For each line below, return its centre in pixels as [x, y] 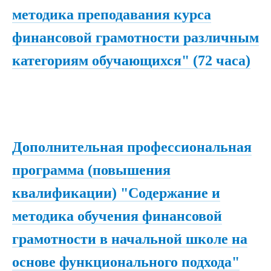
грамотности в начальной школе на [130, 239]
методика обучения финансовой [117, 216]
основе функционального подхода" [126, 262]
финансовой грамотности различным [135, 38]
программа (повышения [91, 170]
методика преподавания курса [112, 15]
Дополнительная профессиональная [132, 147]
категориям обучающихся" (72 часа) [131, 60]
